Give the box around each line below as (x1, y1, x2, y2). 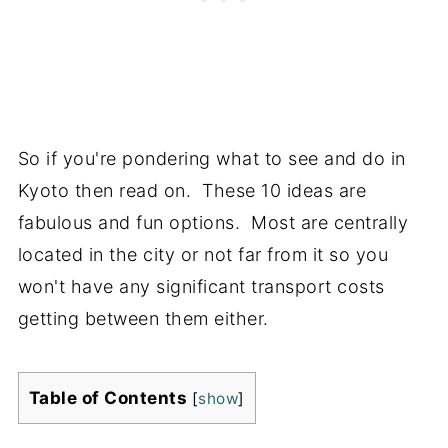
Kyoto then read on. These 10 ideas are (17, 179, 367, 201)
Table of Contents (28, 386, 188, 408)
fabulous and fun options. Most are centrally (17, 211, 409, 233)
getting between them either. (17, 307, 269, 329)
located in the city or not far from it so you (17, 243, 389, 265)
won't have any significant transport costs (17, 275, 385, 297)
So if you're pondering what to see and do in (17, 147, 406, 169)
